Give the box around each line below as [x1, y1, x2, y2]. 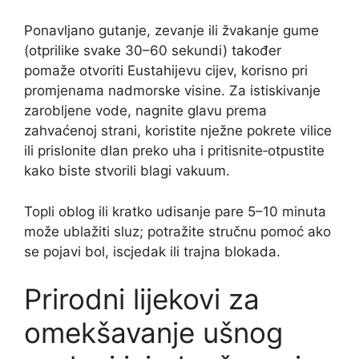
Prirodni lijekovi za [24, 282, 260, 317]
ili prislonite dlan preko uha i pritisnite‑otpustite [24, 143, 325, 159]
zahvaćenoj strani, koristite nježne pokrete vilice [24, 123, 332, 139]
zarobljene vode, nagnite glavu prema [24, 103, 267, 119]
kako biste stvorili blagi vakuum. [24, 163, 230, 179]
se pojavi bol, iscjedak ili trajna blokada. [24, 243, 280, 260]
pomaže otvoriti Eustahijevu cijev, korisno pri [24, 63, 308, 79]
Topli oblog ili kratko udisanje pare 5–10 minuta [24, 203, 326, 220]
